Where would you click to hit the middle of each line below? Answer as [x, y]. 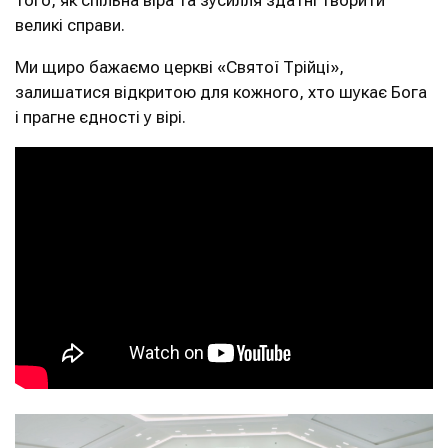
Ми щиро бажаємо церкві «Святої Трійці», [179, 67]
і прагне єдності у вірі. [100, 117]
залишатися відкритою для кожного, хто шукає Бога [221, 92]
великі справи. [70, 25]
